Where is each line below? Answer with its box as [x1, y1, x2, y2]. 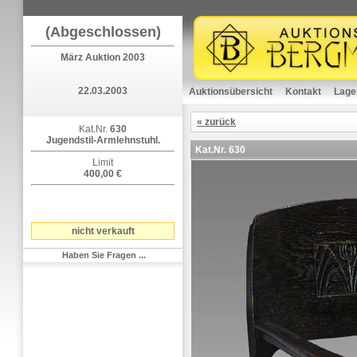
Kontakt [285, 86, 321, 97]
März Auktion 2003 [61, 52, 145, 63]
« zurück [197, 116, 236, 127]
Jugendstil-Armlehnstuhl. [45, 135, 160, 146]
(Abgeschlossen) [45, 24, 161, 40]
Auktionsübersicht [189, 86, 273, 97]
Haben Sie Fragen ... [61, 250, 146, 260]
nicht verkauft [71, 226, 135, 237]
